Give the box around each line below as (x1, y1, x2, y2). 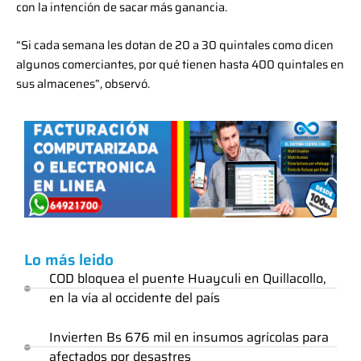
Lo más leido (24, 247, 114, 272)
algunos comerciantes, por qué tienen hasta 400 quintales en (16, 55, 344, 74)
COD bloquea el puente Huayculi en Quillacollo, (49, 268, 326, 288)
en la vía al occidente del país (49, 287, 220, 308)
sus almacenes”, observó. (16, 74, 150, 93)
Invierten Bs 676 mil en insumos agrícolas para (49, 326, 329, 347)
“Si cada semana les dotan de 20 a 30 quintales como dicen (16, 35, 334, 55)
